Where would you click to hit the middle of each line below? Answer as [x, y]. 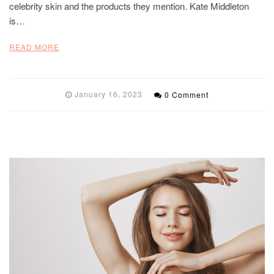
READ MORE [34, 46]
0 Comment [187, 94]
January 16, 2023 [109, 94]
